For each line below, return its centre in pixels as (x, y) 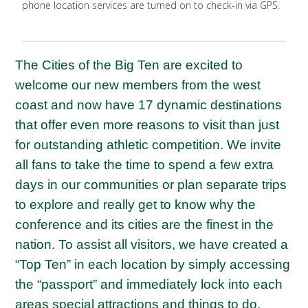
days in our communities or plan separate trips (151, 185)
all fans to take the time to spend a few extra (145, 165)
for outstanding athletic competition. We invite (148, 145)
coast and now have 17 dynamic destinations (149, 105)
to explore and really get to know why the (136, 205)
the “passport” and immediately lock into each (149, 284)
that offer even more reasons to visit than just (147, 125)
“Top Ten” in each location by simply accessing (153, 264)
